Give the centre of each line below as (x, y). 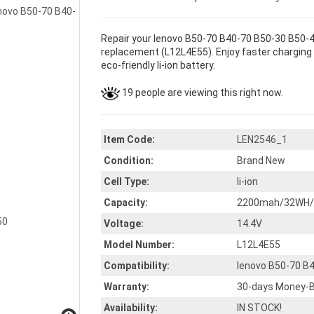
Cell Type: (127, 182)
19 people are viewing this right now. (202, 93)
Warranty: (127, 287)
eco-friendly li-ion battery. (158, 65)
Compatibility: (137, 266)
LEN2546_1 (262, 139)
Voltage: (124, 224)
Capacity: (126, 203)
